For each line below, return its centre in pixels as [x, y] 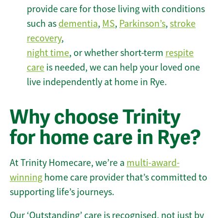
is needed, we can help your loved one [122, 68]
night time [48, 53]
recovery [44, 38]
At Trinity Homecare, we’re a [68, 163]
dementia [78, 24]
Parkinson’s [142, 24]
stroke [183, 24]
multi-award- [153, 163]
